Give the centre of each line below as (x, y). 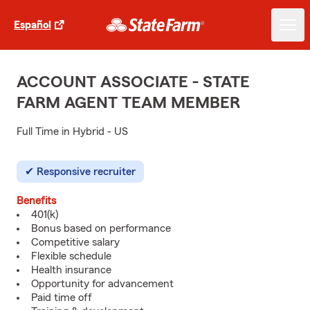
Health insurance (71, 270)
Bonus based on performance (101, 228)
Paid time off (62, 298)
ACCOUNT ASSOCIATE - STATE (133, 82)
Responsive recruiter (86, 172)
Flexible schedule (71, 256)
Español (33, 25)
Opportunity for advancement (102, 284)
